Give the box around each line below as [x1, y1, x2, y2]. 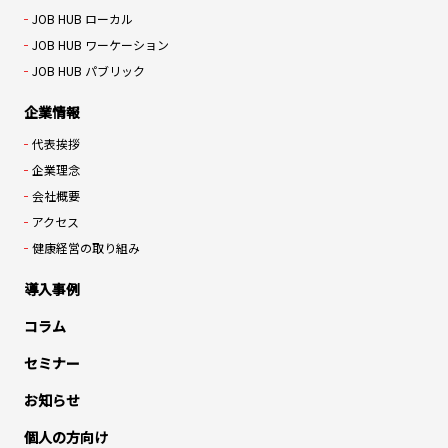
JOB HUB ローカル [31, 9, 133, 27]
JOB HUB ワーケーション [31, 35, 169, 53]
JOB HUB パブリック [31, 61, 145, 79]
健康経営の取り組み [31, 238, 140, 256]
